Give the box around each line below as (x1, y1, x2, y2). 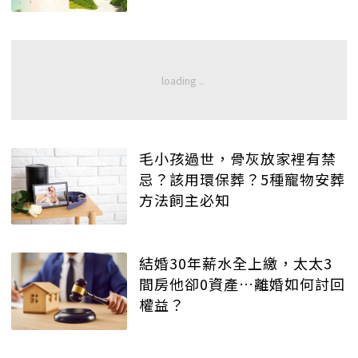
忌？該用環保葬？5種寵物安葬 (139, 168, 345, 189)
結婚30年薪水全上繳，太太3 (139, 253, 332, 274)
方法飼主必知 (139, 189, 230, 210)
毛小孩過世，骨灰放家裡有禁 (139, 147, 336, 169)
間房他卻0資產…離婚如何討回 (139, 273, 345, 295)
